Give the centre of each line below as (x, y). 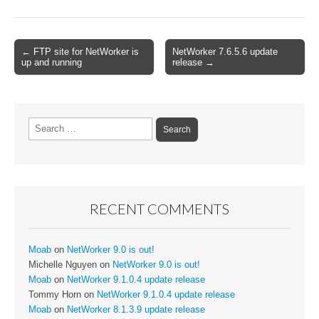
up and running (52, 62)
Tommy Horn (55, 294)
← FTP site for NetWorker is (80, 51)
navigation (39, 67)
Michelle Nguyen (63, 265)
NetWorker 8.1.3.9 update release (136, 309)
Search (42, 124)
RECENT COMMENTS (159, 208)
